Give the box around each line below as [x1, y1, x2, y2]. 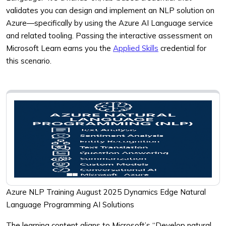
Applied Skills [113, 43, 158, 53]
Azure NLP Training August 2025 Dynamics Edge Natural [6, 187, 206, 197]
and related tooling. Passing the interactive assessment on [6, 31, 212, 40]
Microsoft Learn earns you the [6, 43, 113, 53]
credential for [158, 43, 206, 53]
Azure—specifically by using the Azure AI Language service [6, 18, 213, 28]
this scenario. [6, 56, 51, 66]
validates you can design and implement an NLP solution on [6, 6, 214, 15]
